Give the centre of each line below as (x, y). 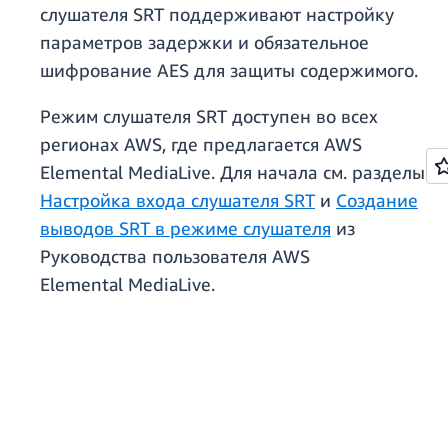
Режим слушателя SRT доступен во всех (209, 116)
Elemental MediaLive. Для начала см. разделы (232, 172)
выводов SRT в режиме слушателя (185, 228)
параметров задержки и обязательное (204, 42)
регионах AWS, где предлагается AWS (201, 144)
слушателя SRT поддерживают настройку (217, 14)
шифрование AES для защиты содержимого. (229, 70)
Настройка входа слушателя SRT (177, 200)
